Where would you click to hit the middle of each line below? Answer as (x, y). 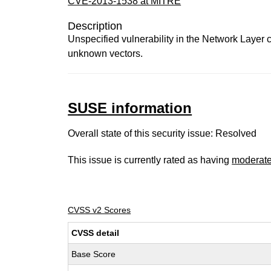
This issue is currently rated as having (150, 160)
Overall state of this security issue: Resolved (162, 133)
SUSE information (130, 108)
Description (95, 26)
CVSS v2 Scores (100, 210)
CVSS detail (96, 233)
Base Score (94, 254)
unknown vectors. (106, 54)
